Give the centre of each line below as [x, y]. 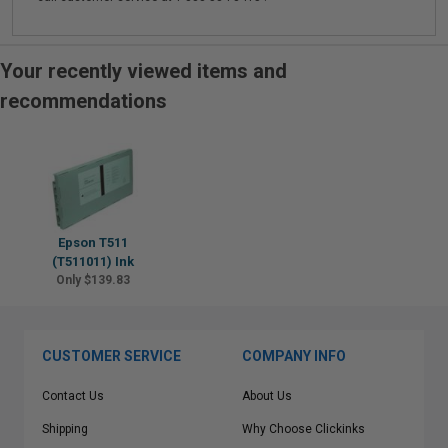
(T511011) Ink [92, 261]
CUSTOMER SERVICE [111, 356]
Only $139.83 [92, 280]
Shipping [65, 429]
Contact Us [73, 396]
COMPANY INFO [294, 356]
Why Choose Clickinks [303, 429]
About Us [267, 396]
